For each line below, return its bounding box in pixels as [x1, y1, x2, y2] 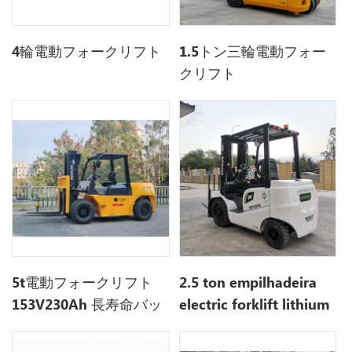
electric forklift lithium [179, 295, 330, 314]
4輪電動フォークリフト [12, 42, 162, 60]
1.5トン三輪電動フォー [179, 42, 327, 60]
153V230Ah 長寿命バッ [12, 295, 163, 314]
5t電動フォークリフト [12, 273, 153, 292]
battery [179, 317, 229, 336]
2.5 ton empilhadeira [179, 273, 317, 292]
